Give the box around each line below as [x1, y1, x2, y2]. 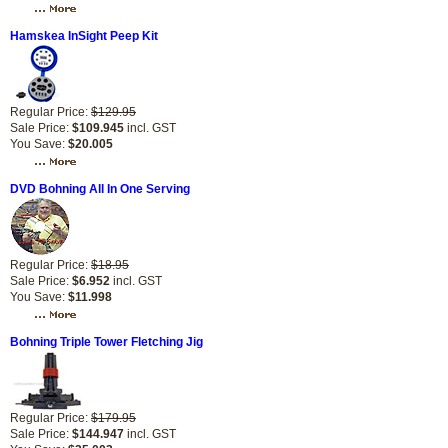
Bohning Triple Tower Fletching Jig [10, 335, 203, 349]
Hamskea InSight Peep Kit [10, 29, 158, 43]
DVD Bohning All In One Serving [10, 182, 190, 196]
